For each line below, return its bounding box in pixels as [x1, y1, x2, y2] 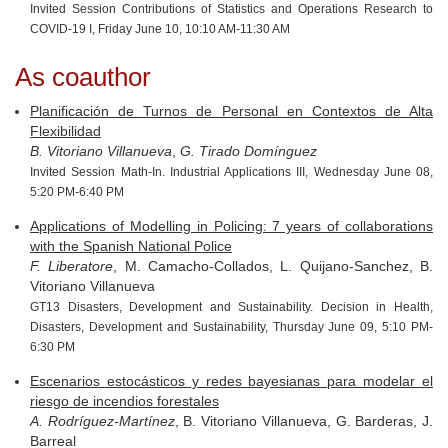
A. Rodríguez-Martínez [30, 413, 175, 429]
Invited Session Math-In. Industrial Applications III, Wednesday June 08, [30, 165, 433, 179]
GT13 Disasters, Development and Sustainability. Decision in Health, [30, 300, 433, 314]
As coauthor [15, 62, 151, 92]
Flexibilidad [30, 123, 101, 139]
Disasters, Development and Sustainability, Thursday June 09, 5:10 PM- [30, 320, 433, 334]
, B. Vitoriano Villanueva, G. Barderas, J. [174, 413, 434, 429]
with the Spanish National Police [30, 238, 232, 254]
